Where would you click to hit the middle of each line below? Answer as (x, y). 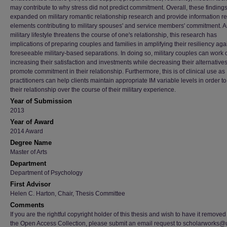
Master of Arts (29, 152)
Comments (27, 205)
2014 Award (27, 131)
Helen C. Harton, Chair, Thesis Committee (68, 194)
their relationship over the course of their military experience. (93, 90)
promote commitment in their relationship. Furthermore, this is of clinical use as (118, 71)
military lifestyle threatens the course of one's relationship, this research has (113, 35)
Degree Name (31, 143)
